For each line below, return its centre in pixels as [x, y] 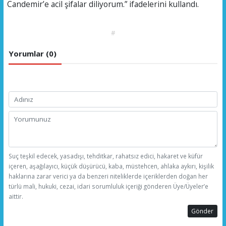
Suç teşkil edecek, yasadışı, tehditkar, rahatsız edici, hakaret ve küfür [105, 156]
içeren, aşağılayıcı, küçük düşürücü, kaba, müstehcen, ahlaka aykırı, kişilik [111, 166]
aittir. [16, 196]
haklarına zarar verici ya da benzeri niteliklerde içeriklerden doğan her [108, 176]
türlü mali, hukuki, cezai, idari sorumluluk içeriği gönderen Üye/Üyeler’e [108, 186]
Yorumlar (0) [32, 54]
